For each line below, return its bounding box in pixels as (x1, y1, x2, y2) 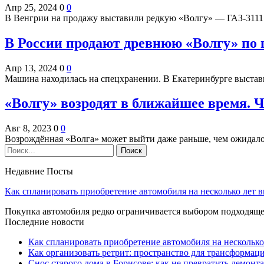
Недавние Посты (5, 166, 73, 177)
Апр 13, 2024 (5, 62, 57, 73)
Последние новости (5, 217, 84, 227)
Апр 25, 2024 (5, 2, 57, 12)
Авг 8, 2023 (5, 123, 51, 134)
